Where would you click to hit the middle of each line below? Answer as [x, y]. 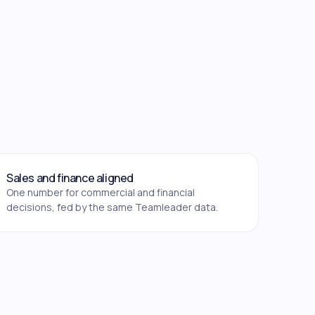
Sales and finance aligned [70, 178]
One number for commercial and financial [101, 192]
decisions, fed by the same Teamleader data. [112, 207]
